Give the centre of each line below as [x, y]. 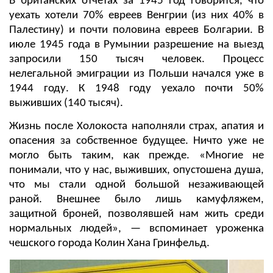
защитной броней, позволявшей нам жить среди [136, 214]
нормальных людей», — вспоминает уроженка [136, 229]
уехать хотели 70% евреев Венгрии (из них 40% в [136, 16]
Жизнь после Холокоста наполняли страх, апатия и [136, 127]
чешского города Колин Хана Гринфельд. [109, 244]
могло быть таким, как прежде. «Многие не [136, 156]
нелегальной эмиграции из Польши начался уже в [136, 74]
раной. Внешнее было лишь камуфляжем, [136, 200]
